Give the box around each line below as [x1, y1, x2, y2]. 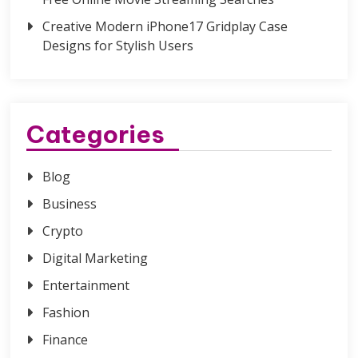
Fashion [42, 303, 90, 321]
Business [42, 194, 97, 213]
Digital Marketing [42, 249, 149, 267]
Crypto [42, 221, 84, 240]
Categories [26, 118, 165, 149]
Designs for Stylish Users [42, 36, 194, 54]
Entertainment [42, 276, 130, 294]
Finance [42, 330, 89, 348]
